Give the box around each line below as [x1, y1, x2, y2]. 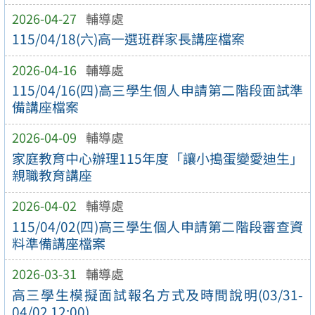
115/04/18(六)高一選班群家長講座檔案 [11, 29, 245, 49]
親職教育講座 [11, 165, 92, 186]
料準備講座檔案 [11, 233, 105, 253]
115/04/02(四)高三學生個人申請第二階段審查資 [11, 216, 304, 236]
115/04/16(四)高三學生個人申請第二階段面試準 [11, 80, 304, 101]
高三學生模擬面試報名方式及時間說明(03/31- [11, 284, 304, 304]
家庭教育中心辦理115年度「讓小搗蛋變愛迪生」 [11, 148, 304, 169]
